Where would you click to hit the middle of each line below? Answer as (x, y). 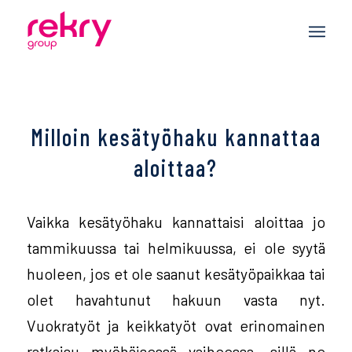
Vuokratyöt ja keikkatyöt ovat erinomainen (176, 325)
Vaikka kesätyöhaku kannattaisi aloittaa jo (176, 221)
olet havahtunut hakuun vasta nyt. (176, 299)
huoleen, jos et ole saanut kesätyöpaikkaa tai (176, 273)
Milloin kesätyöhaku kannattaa (176, 137)
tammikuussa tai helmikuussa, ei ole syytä (176, 247)
